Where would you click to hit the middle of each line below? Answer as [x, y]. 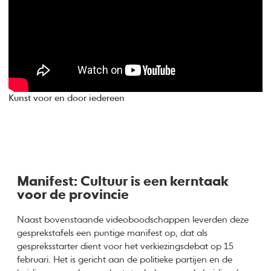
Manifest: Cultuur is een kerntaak [123, 182]
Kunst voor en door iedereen [67, 99]
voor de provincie [73, 195]
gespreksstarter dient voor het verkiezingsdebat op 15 [126, 246]
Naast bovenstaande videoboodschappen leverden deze [133, 220]
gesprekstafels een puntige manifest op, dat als [113, 233]
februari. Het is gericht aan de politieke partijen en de [125, 260]
